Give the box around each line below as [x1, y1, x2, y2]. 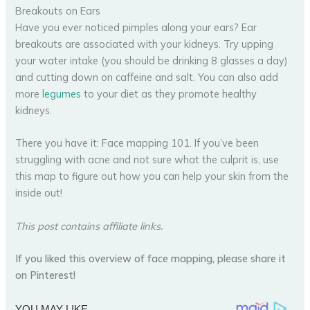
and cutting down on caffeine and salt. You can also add [15, 70, 279, 84]
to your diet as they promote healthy [81, 86, 257, 100]
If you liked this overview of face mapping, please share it [15, 251, 286, 265]
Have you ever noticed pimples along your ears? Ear [15, 20, 257, 34]
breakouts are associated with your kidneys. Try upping [15, 37, 274, 51]
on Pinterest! [15, 268, 76, 282]
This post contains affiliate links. [15, 219, 163, 232]
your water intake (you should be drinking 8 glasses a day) [15, 53, 289, 67]
